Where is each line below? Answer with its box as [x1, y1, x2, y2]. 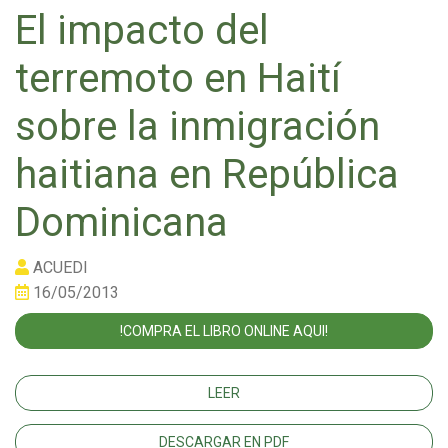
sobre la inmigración [15, 102, 380, 150]
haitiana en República [15, 150, 399, 198]
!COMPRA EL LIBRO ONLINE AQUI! [120, 322, 328, 339]
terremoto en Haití [15, 54, 341, 102]
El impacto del [15, 6, 269, 54]
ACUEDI [29, 257, 88, 277]
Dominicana [15, 198, 228, 246]
